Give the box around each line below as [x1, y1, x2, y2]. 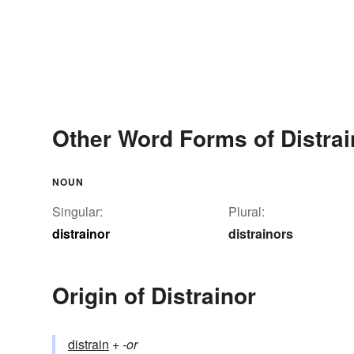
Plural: [228, 202, 265, 221]
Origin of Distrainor [52, 279, 256, 312]
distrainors [228, 224, 293, 243]
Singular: [52, 202, 103, 221]
